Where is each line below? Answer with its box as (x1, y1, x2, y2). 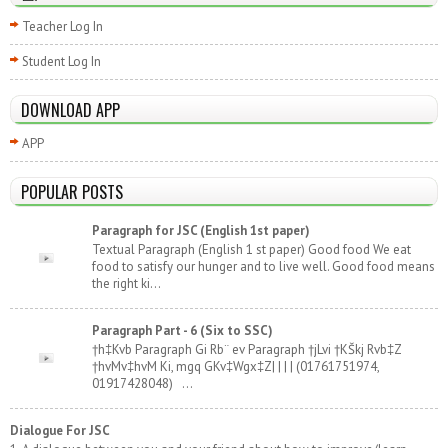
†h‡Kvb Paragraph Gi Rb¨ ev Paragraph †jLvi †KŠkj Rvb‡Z (92, 341, 402, 359)
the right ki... (92, 275, 162, 293)
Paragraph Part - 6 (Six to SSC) (92, 321, 274, 339)
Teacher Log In (22, 17, 103, 35)
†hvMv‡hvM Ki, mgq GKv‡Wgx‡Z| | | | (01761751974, (92, 358, 380, 376)
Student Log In (22, 52, 101, 70)
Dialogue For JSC (10, 421, 110, 439)
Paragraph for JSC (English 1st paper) (92, 221, 311, 239)
